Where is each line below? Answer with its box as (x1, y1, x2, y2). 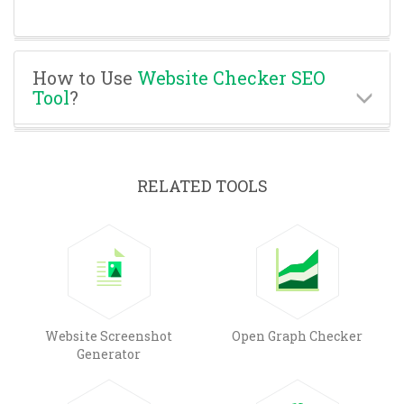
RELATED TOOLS (136, 174, 268, 197)
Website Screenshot (45, 326, 172, 344)
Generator (77, 344, 141, 363)
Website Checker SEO (137, 65, 326, 89)
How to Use (32, 65, 137, 89)
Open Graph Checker (232, 326, 363, 344)
